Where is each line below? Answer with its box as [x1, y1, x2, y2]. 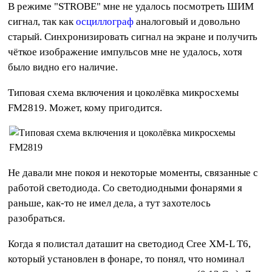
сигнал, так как [8, 16, 76, 28]
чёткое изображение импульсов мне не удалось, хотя [8, 46, 243, 58]
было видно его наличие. [8, 61, 118, 73]
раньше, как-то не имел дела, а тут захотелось [8, 197, 211, 209]
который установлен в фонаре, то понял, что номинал [8, 253, 245, 265]
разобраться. [8, 212, 66, 225]
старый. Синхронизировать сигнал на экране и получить [8, 31, 258, 43]
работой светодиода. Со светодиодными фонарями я [8, 182, 243, 194]
